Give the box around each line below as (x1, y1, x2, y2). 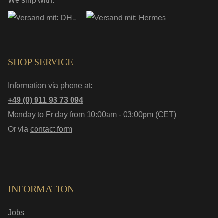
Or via (8, 125, 30, 133)
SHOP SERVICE (8, 56, 73, 67)
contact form (30, 125, 72, 133)
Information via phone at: (8, 81, 92, 90)
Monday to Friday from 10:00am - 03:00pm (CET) (8, 110, 176, 119)
